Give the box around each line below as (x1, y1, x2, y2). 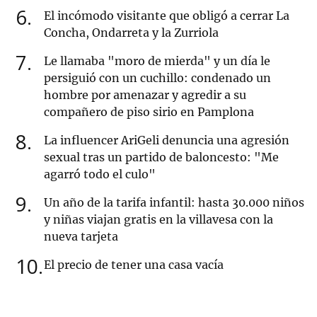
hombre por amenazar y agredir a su (44, 88, 246, 103)
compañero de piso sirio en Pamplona (44, 105, 254, 120)
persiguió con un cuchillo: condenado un (44, 71, 271, 86)
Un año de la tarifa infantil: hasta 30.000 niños (44, 195, 304, 210)
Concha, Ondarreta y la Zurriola (44, 25, 219, 40)
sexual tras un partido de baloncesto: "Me (44, 150, 279, 165)
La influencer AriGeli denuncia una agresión (44, 133, 289, 148)
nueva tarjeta (44, 229, 118, 244)
